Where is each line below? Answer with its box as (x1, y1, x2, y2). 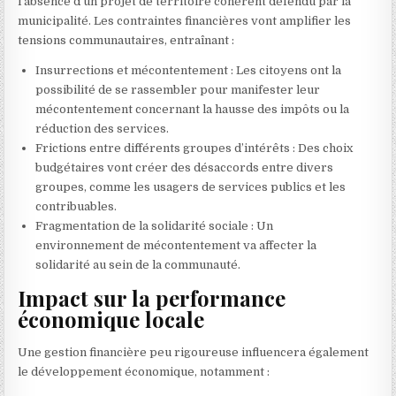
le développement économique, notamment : (18, 364, 270, 378)
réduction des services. (35, 121, 170, 135)
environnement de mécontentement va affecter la (35, 238, 317, 252)
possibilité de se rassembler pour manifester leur (35, 82, 321, 96)
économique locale (18, 305, 205, 334)
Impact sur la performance (18, 284, 286, 313)
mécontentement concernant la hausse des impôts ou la (35, 102, 350, 116)
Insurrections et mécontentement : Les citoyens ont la (35, 63, 342, 77)
